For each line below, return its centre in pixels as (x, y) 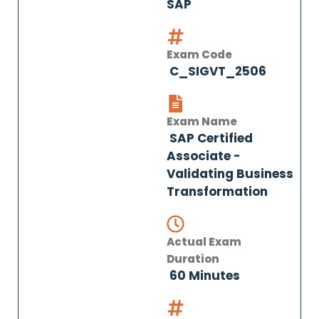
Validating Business (230, 174)
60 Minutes (203, 276)
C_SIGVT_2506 (216, 71)
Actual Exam (204, 242)
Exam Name (202, 121)
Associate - (204, 156)
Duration (193, 259)
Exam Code (199, 54)
